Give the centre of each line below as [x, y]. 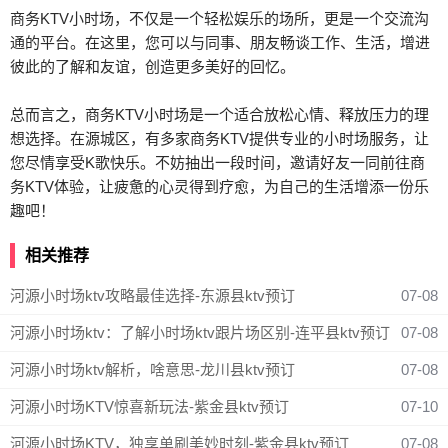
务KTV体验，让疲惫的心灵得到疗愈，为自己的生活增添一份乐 [219, 186]
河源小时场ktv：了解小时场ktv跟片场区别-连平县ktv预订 [200, 332]
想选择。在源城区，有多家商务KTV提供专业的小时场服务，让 [219, 138]
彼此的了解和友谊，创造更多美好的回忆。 [152, 66]
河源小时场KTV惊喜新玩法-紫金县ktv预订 [149, 406]
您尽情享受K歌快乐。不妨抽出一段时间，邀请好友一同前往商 [217, 162]
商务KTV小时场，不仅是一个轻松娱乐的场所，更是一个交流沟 [219, 18]
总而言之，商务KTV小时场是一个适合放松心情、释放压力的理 [219, 114]
